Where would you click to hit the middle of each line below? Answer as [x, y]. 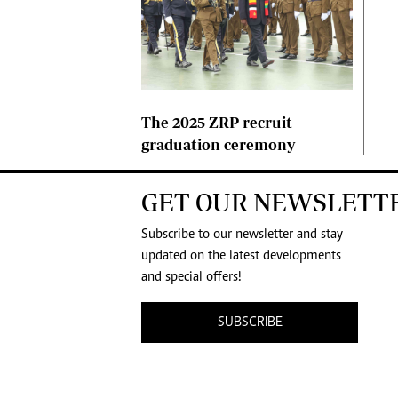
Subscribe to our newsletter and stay [242, 235]
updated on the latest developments [241, 256]
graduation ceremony [218, 145]
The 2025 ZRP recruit [217, 123]
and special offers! [191, 278]
